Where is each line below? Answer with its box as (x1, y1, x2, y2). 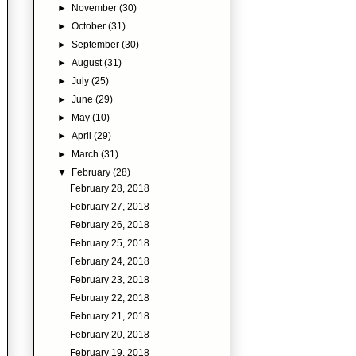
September (72, 38, 122, 50)
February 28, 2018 (69, 182, 149, 194)
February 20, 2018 (69, 328, 149, 340)
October (72, 20, 109, 32)
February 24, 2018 (69, 255, 149, 267)
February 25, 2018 (69, 237, 149, 249)
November (72, 2, 120, 14)
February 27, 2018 (69, 200, 149, 212)
